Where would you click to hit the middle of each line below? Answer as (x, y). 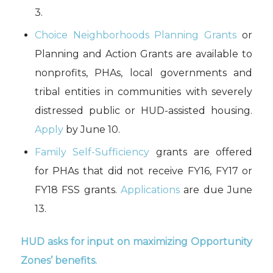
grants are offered (201, 152)
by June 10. (91, 130)
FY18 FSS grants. (77, 190)
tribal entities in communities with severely (144, 92)
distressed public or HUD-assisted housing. (144, 111)
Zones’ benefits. (58, 261)
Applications (150, 190)
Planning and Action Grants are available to (144, 54)
